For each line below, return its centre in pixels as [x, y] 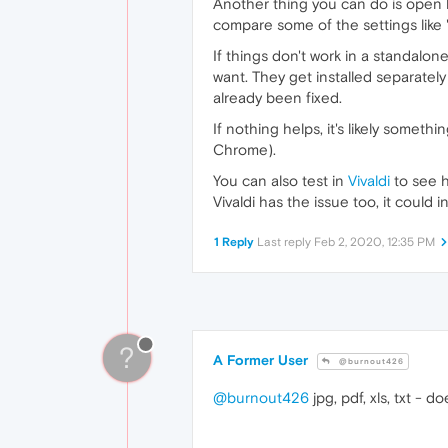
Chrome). [244, 150]
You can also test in [280, 181]
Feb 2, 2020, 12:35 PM [374, 242]
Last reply [285, 242]
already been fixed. [277, 98]
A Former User [260, 360]
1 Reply [234, 242]
